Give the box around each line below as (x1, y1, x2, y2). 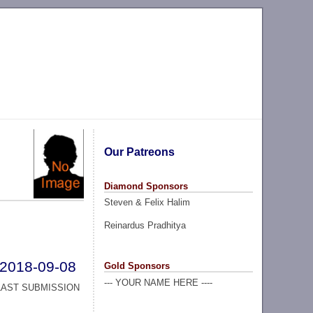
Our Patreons (103, 145, 175, 158)
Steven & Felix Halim (103, 197, 190, 208)
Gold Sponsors (103, 260, 170, 271)
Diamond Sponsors (103, 180, 188, 191)
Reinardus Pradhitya (103, 219, 186, 231)
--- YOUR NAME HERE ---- (103, 277, 212, 288)
